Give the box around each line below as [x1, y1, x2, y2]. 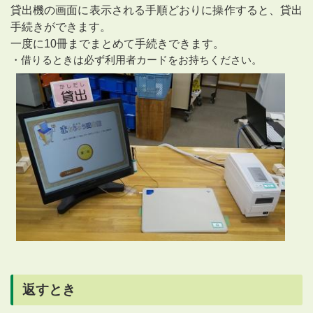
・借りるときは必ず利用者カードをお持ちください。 [10, 54, 262, 66]
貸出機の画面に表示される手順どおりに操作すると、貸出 [10, 4, 303, 17]
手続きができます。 [10, 21, 111, 34]
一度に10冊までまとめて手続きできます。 [10, 38, 224, 50]
